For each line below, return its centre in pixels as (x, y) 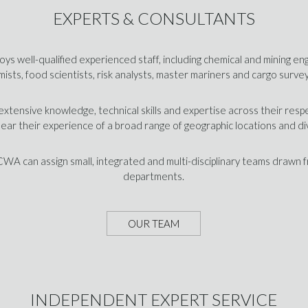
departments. (154, 176)
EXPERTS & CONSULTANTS (154, 18)
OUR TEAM (154, 223)
